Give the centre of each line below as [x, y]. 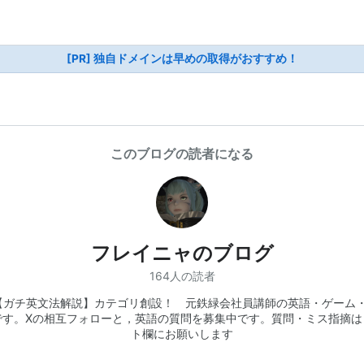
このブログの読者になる [182, 154]
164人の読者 [182, 275]
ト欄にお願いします [182, 333]
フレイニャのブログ [182, 253]
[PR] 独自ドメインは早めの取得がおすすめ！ [182, 58]
